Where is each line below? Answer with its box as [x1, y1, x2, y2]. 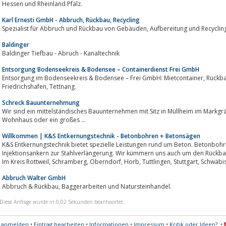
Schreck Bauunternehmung [2, 98, 80, 107]
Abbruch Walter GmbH [2, 173, 66, 182]
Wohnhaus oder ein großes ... [2, 115, 86, 124]
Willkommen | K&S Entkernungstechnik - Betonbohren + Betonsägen [2, 131, 200, 140]
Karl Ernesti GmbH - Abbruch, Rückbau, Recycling [2, 15, 140, 24]
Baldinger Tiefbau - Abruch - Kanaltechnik [2, 48, 120, 58]
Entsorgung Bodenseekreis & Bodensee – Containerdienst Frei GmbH [2, 65, 199, 74]
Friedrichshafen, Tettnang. [49, 82, 76, 91]
